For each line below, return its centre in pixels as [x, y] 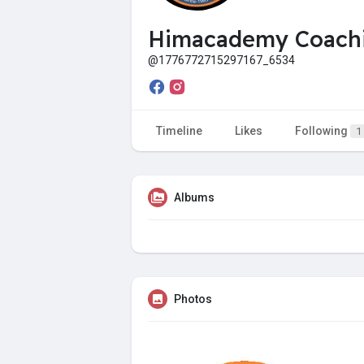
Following [323, 130]
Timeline [179, 130]
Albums [194, 197]
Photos [193, 299]
